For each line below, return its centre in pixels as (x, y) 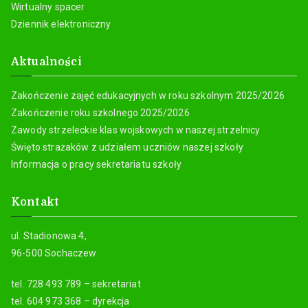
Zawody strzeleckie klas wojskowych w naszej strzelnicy (136, 130)
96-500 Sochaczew (54, 253)
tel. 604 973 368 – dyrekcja (70, 301)
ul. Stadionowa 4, (49, 235)
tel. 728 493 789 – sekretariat (76, 284)
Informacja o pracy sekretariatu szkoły (97, 164)
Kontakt (35, 202)
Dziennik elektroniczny (61, 24)
